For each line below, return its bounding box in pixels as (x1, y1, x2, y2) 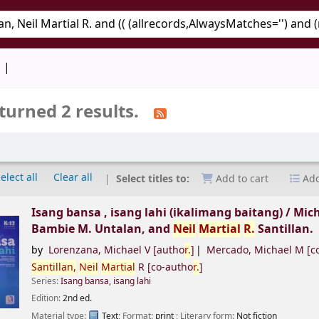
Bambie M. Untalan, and (31, 221, 174, 238)
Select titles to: (116, 171, 193, 187)
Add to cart (213, 172, 269, 187)
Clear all (53, 170, 93, 186)
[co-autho (145, 260, 194, 276)
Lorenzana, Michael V (48, 243, 150, 258)
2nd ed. (63, 292, 93, 305)
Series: (31, 275, 61, 288)
